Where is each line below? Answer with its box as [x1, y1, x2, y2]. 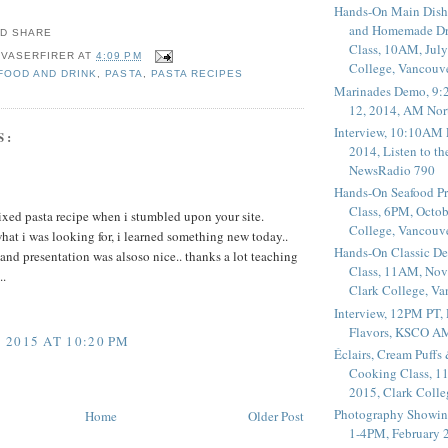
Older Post [248, 407, 304, 426]
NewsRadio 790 [349, 160, 435, 179]
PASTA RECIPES [150, 67, 243, 79]
